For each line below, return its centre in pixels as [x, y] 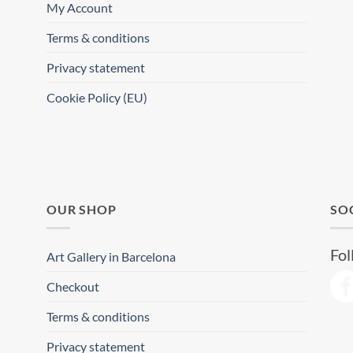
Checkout [73, 287]
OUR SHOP [82, 209]
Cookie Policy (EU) [97, 98]
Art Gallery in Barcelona [111, 257]
